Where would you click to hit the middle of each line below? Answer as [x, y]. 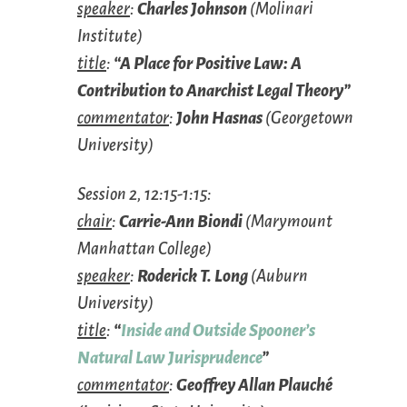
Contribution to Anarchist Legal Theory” [214, 90]
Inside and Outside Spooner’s [218, 330]
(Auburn [278, 276]
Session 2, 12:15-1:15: [144, 194]
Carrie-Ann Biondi [181, 221]
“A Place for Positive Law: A [208, 63]
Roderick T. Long [193, 276]
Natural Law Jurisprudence [169, 357]
